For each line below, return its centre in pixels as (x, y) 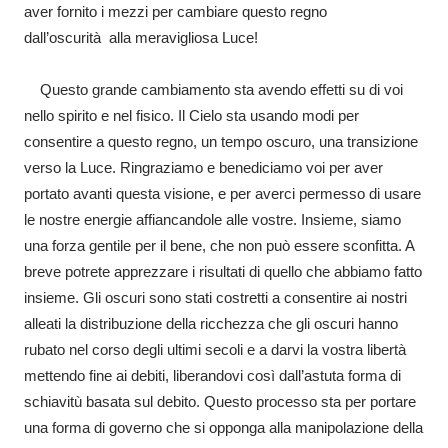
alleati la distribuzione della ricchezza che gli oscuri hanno (211, 323)
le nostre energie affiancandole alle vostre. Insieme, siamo (212, 219)
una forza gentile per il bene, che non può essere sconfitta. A (219, 245)
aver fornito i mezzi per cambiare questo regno (175, 11)
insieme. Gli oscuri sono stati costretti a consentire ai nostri (215, 297)
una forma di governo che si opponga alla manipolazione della (223, 427)
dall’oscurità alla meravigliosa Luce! (141, 37)
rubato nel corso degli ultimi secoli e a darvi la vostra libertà (215, 349)
